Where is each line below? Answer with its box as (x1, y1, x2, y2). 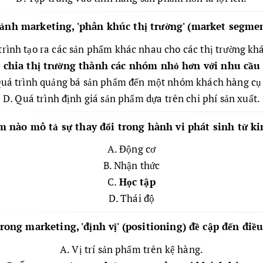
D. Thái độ (108, 191, 155, 205)
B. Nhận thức (103, 159, 160, 173)
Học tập (119, 175, 156, 189)
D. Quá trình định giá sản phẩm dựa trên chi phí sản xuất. (2, 91, 261, 105)
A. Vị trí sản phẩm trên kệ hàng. (59, 242, 204, 256)
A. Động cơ (107, 142, 156, 156)
